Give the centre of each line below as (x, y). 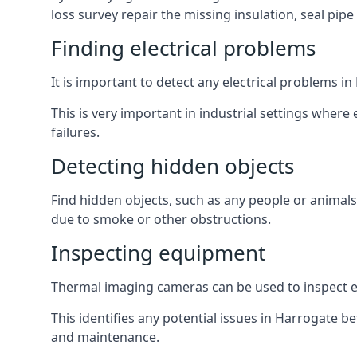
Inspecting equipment (158, 253)
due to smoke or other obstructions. (161, 219)
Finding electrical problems (183, 48)
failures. (75, 132)
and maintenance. (105, 337)
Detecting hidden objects (173, 166)
